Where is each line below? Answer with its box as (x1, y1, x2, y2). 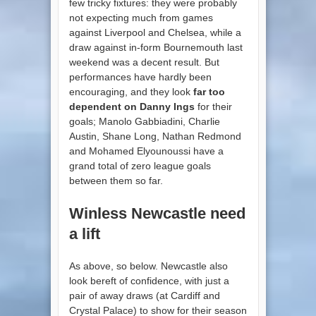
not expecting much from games (68, 11, 213, 23)
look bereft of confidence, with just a (68, 274, 229, 286)
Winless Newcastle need (68, 204, 245, 222)
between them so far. (68, 174, 163, 186)
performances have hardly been (68, 71, 212, 83)
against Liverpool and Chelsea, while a (68, 26, 241, 38)
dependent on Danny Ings (68, 100, 195, 112)
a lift (68, 224, 100, 243)
